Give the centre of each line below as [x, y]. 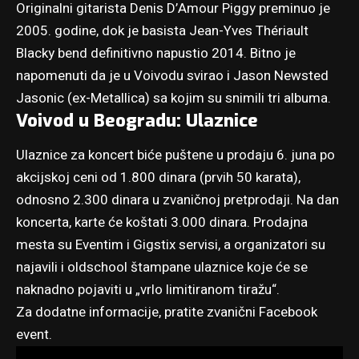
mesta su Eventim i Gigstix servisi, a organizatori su [171, 245]
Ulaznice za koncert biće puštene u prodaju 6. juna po [175, 155]
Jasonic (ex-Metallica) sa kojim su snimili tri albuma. [173, 99]
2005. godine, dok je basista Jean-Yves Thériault [162, 31]
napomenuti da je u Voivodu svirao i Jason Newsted [172, 76]
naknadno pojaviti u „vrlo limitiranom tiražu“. [148, 290]
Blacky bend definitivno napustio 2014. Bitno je [156, 54]
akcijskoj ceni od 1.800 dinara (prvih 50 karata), [158, 178]
